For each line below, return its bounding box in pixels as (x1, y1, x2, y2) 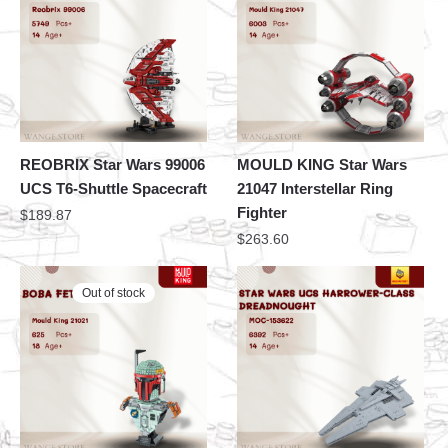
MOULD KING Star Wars (237, 155, 408, 173)
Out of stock (82, 285, 146, 300)
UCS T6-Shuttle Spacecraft (20, 179, 207, 197)
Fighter (237, 203, 288, 221)
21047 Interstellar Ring (237, 179, 394, 197)
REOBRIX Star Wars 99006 (20, 155, 205, 173)
